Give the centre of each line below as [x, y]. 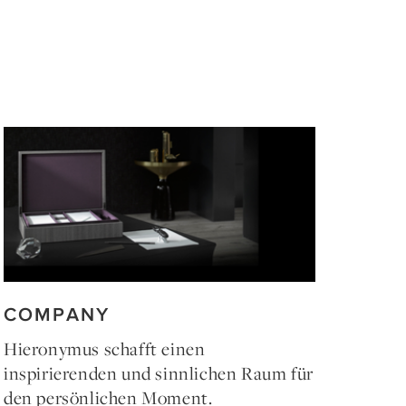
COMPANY [57, 314]
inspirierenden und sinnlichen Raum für [159, 374]
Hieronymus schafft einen [105, 349]
